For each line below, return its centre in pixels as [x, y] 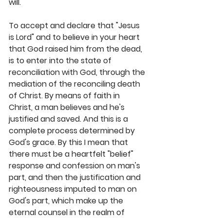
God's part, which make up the [67, 201]
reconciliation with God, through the [78, 73]
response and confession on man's [75, 166]
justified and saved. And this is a [69, 119]
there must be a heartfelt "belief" [72, 154]
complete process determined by [73, 131]
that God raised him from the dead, [76, 49]
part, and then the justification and [76, 178]
